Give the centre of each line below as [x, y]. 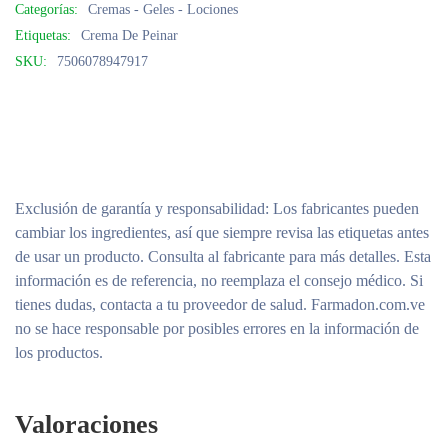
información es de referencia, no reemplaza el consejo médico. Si [219, 280]
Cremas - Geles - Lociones [163, 9]
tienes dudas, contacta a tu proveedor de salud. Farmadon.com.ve [220, 304]
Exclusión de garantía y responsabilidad [140, 208]
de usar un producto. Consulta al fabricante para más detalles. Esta [223, 256]
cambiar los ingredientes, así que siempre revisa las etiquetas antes [222, 232]
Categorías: [46, 9]
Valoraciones [86, 424]
